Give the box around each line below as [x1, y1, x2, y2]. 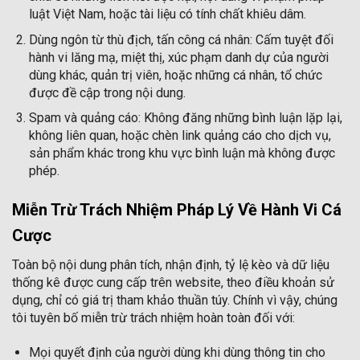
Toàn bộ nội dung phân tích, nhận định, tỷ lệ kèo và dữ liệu [12, 257, 329, 273]
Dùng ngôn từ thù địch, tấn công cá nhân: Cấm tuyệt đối [28, 31, 333, 47]
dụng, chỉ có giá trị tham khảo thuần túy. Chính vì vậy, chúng [12, 292, 337, 309]
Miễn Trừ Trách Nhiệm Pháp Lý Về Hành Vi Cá [12, 200, 342, 220]
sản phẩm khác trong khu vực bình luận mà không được [28, 145, 335, 162]
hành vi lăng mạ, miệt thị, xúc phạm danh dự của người [28, 49, 329, 65]
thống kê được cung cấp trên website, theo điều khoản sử [12, 275, 334, 291]
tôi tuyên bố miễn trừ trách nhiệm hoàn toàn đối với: [12, 310, 295, 326]
